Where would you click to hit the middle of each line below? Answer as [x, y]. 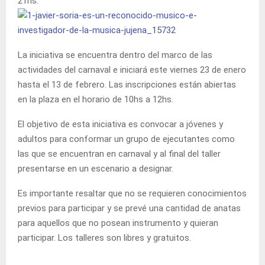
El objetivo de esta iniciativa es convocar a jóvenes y [120, 124]
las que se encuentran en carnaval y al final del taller [119, 153]
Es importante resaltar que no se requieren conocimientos [132, 193]
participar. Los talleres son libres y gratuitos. [104, 237]
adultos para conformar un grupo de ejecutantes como [126, 139]
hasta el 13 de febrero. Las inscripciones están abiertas [127, 84]
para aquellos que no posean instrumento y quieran [118, 223]
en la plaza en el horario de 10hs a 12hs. [96, 99]
